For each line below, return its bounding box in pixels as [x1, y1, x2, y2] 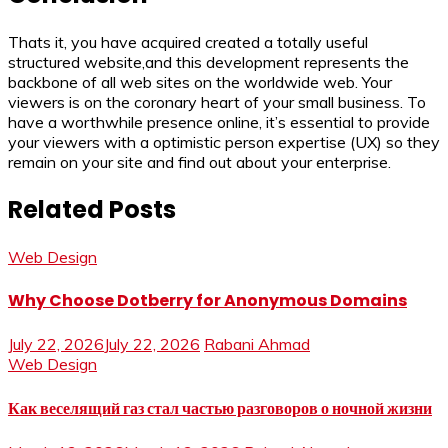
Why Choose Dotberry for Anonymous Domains [8, 289, 407, 313]
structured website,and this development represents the [8, 52, 409, 73]
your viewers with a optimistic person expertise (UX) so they [8, 132, 440, 153]
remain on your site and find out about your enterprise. [8, 152, 391, 173]
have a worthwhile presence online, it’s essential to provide [8, 112, 430, 133]
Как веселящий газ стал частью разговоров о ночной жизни [8, 396, 432, 420]
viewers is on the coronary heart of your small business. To [8, 92, 426, 113]
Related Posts [8, 193, 176, 226]
